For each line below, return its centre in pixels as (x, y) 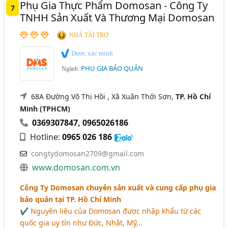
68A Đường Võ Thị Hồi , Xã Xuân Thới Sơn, (104, 96)
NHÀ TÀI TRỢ (89, 35)
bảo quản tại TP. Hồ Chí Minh (71, 199)
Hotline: (45, 137)
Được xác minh (92, 53)
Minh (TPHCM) (45, 109)
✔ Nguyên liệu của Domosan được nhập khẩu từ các (111, 211)
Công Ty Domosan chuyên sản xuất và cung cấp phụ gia (118, 188)
